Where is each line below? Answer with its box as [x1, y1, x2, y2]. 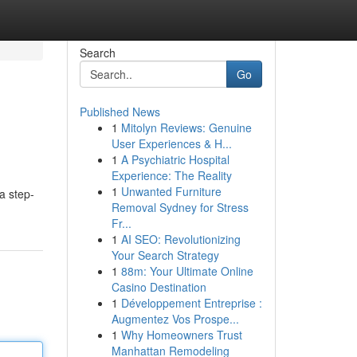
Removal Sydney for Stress [111, 199, 249, 215]
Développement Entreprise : [120, 295, 262, 311]
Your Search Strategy [111, 247, 219, 263]
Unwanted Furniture [120, 183, 222, 199]
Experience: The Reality [111, 167, 232, 183]
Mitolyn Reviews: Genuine [120, 120, 252, 135]
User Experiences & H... [111, 135, 232, 151]
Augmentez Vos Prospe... [111, 311, 239, 327]
